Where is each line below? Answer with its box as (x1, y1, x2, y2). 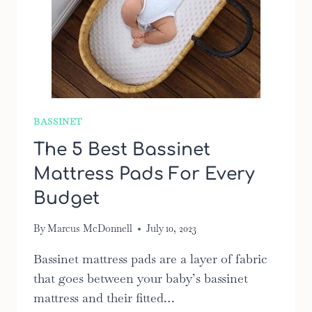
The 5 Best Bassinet (33, 139, 210, 159)
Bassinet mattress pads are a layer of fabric (33, 251, 267, 267)
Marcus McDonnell (47, 222, 133, 235)
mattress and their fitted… (33, 290, 175, 306)
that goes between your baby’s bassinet (33, 270, 248, 287)
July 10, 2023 (146, 222, 197, 235)
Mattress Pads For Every (33, 164, 255, 184)
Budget (33, 188, 100, 208)
